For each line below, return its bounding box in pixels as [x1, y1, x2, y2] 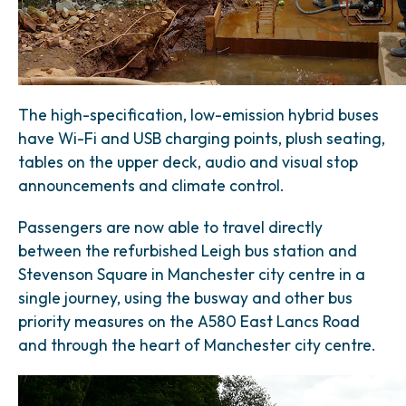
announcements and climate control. [18, 175, 285, 196]
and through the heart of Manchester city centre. [18, 334, 376, 355]
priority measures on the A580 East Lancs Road [18, 311, 360, 332]
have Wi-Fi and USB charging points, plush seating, [18, 128, 385, 149]
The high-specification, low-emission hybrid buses [18, 104, 379, 125]
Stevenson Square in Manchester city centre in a [18, 264, 365, 285]
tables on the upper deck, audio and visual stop [18, 151, 358, 172]
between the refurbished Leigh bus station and [18, 240, 357, 261]
